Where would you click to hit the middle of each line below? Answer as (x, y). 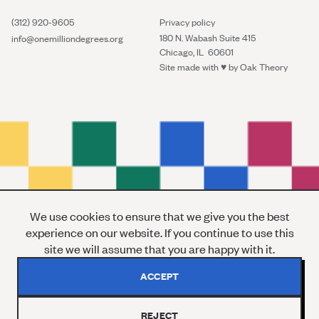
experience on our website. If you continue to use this (159, 232)
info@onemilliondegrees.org (67, 38)
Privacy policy (187, 22)
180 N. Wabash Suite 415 (208, 37)
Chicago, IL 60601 (197, 52)
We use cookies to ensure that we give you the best (159, 216)
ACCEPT (159, 276)
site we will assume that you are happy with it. (159, 249)
